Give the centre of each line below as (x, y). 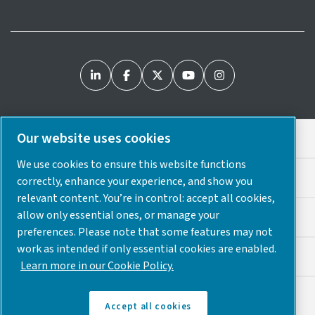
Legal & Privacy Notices (157, 138)
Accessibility (157, 217)
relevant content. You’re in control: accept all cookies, (146, 198)
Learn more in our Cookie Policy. (97, 265)
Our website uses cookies (94, 138)
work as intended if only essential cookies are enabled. (147, 249)
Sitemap (157, 256)
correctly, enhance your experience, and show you (135, 181)
